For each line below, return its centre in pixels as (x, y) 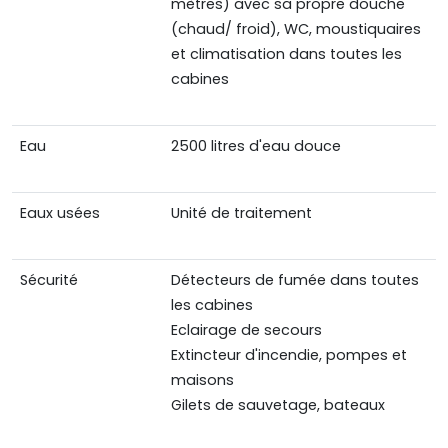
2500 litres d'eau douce (256, 146)
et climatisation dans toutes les (286, 54)
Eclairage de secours (246, 330)
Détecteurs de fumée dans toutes (295, 280)
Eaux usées (60, 213)
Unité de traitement (241, 213)
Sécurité (49, 280)
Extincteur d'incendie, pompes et (289, 355)
